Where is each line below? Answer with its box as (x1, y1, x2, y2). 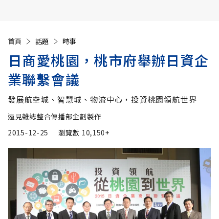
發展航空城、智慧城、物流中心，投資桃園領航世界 (8, 93, 197, 105)
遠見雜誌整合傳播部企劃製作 (8, 111, 102, 121)
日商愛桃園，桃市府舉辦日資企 (8, 50, 209, 70)
